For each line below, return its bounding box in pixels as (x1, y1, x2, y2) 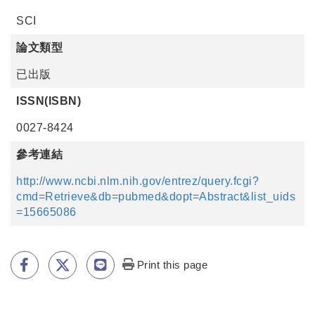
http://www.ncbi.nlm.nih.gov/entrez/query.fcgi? (16, 175, 259, 187)
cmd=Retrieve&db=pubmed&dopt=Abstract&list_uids (16, 191, 295, 202)
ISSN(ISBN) (16, 95, 81, 107)
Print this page (136, 259, 208, 271)
